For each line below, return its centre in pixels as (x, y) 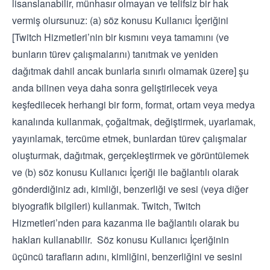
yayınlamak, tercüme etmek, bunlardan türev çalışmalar (129, 138)
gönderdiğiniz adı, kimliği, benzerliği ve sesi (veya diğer (130, 189)
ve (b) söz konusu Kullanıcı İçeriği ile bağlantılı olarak (125, 172)
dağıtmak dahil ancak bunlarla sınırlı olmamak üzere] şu (130, 71)
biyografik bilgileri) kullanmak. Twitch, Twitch (106, 206)
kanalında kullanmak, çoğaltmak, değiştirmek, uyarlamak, (134, 121)
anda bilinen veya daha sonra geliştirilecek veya (115, 88)
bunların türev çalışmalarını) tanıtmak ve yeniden (115, 54)
